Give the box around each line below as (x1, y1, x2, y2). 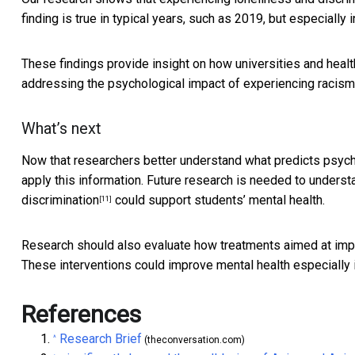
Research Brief (59, 331, 142, 347)
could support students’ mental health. (112, 193, 325, 208)
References (21, 300, 141, 329)
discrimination (21, 193, 99, 208)
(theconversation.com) (142, 334, 245, 346)
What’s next (21, 119, 101, 139)
